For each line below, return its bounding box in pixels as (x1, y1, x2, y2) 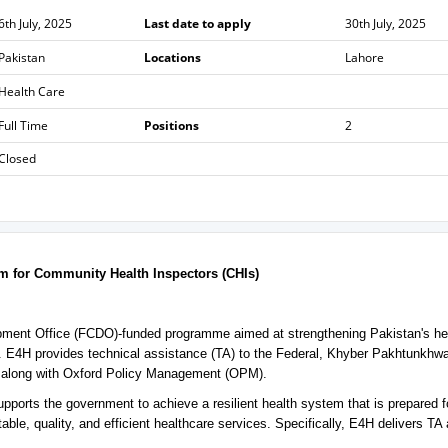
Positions (143, 117, 199, 134)
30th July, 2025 (344, 15, 426, 32)
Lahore (344, 49, 384, 66)
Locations (143, 49, 201, 66)
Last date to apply (143, 15, 251, 32)
